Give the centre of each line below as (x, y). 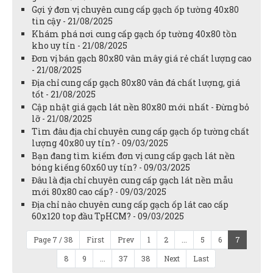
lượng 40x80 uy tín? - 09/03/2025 (100, 143)
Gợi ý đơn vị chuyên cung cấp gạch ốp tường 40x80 (135, 10)
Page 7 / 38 (53, 240)
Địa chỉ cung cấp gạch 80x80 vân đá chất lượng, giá (136, 83)
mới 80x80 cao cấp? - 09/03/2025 (99, 192)
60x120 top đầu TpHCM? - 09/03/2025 (108, 216)
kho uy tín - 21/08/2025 (80, 46)
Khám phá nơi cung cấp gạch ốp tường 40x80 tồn (134, 34)
